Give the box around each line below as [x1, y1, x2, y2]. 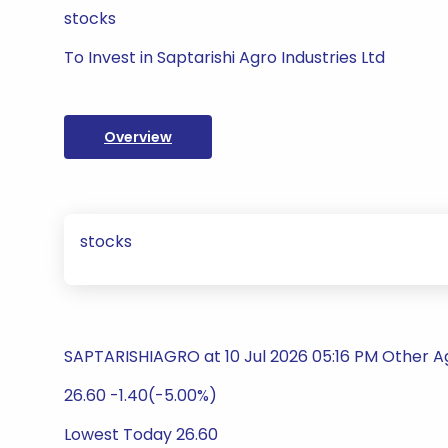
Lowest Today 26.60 [64, 423, 218, 446]
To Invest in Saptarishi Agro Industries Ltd [64, 46, 385, 69]
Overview [104, 127, 172, 147]
